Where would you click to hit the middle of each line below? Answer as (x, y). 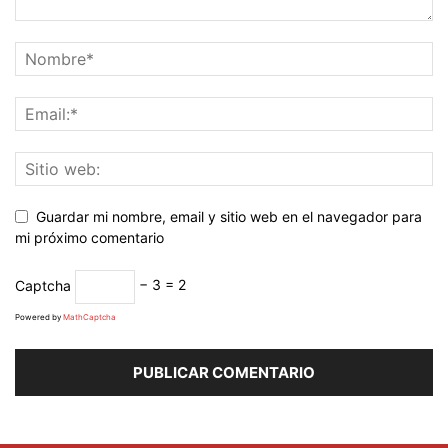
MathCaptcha (89, 316)
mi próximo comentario (89, 237)
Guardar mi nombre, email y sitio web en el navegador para (229, 216)
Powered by (39, 316)
